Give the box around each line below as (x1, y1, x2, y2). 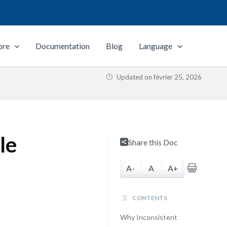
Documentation (35, 41, 90, 51)
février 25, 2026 (154, 73, 202, 81)
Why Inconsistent (120, 213, 177, 221)
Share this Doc (128, 137, 178, 147)
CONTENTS (131, 194, 167, 202)
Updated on (115, 73, 154, 81)
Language (139, 41, 173, 51)
